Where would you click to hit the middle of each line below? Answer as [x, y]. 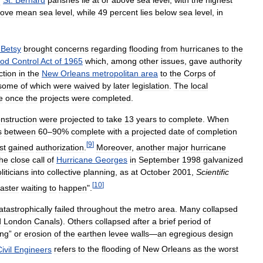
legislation [151, 86]
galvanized [223, 159]
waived [87, 86]
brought [38, 49]
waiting [34, 188]
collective [64, 172]
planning [99, 172]
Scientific [213, 172]
